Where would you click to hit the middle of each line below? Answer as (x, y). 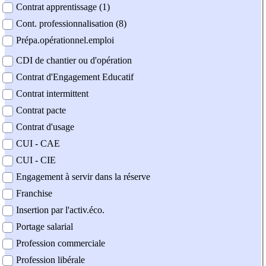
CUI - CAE (38, 144)
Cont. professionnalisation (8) (71, 24)
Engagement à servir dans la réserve (83, 177)
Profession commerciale (61, 243)
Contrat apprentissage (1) (63, 7)
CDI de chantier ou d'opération (74, 61)
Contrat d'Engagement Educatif (75, 77)
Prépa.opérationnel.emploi (65, 40)
